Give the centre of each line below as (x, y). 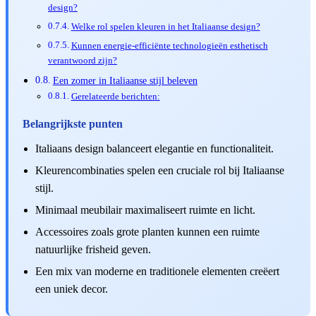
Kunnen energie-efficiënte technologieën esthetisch (169, 45)
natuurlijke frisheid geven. (93, 249)
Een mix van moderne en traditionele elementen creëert (157, 271)
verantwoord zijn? (83, 60)
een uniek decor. (72, 288)
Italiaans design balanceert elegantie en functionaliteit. (154, 148)
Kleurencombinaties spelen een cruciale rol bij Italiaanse (160, 170)
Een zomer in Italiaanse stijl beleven (125, 80)
